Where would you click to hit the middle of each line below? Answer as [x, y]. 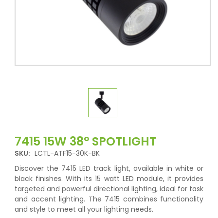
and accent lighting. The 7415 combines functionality [109, 199]
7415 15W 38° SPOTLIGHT [85, 141]
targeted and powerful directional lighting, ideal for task [109, 189]
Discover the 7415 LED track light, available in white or [109, 168]
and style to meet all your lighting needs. [84, 209]
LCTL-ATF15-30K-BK [67, 153]
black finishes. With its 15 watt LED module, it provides [109, 179]
